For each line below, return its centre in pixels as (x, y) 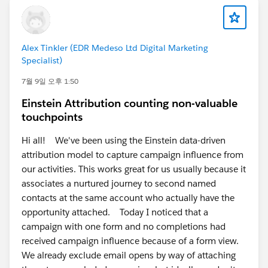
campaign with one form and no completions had (124, 226)
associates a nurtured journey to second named (119, 183)
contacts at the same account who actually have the (128, 198)
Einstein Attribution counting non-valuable (130, 103)
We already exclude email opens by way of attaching (129, 255)
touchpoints (52, 117)
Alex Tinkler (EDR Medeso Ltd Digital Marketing (115, 48)
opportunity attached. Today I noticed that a (115, 212)
